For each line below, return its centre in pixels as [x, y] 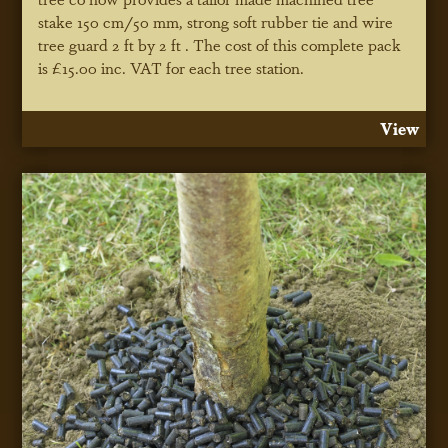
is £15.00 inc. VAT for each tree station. [171, 68]
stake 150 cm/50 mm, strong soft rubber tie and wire [216, 22]
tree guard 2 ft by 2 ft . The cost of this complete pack [220, 45]
